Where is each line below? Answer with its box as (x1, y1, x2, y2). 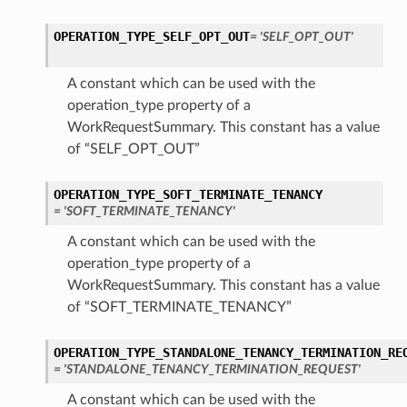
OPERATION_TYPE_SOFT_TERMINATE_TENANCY (53, 187, 323, 203)
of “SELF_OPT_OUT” (66, 142, 200, 157)
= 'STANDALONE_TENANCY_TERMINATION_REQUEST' (53, 362, 361, 377)
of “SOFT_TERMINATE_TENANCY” (66, 300, 292, 315)
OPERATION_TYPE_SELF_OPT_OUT (53, 29, 250, 45)
